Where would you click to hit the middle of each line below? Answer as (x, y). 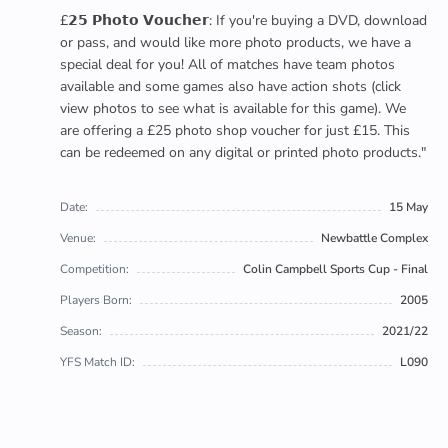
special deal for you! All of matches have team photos (227, 64)
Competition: (94, 269)
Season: (81, 331)
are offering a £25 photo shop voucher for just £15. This (235, 130)
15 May (408, 207)
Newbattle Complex (374, 238)
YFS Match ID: (97, 362)
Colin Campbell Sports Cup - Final (335, 269)
